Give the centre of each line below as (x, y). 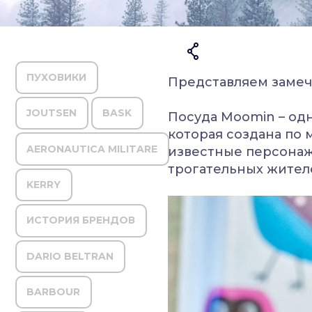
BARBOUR (54, 292)
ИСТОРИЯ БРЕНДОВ (81, 220)
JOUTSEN (52, 113)
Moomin (248, 117)
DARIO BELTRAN (70, 256)
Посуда (195, 117)
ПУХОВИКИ (57, 77)
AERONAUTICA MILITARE (92, 149)
